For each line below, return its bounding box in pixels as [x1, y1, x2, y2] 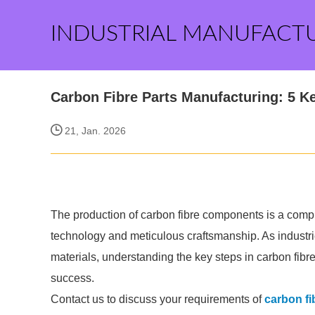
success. [51, 272, 94, 284]
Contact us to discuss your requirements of [51, 293, 264, 305]
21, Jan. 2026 [62, 125, 126, 136]
